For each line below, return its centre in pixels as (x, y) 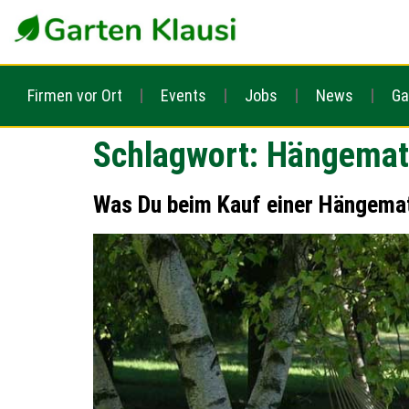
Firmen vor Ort (75, 95)
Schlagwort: (180, 155)
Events (184, 95)
